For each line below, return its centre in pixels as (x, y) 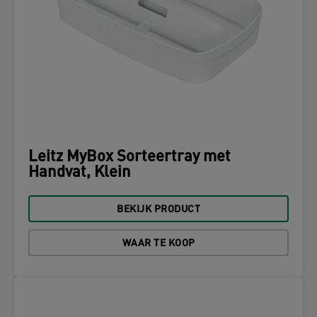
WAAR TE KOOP (158, 244)
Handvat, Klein (80, 173)
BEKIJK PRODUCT (158, 210)
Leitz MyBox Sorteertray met (129, 157)
